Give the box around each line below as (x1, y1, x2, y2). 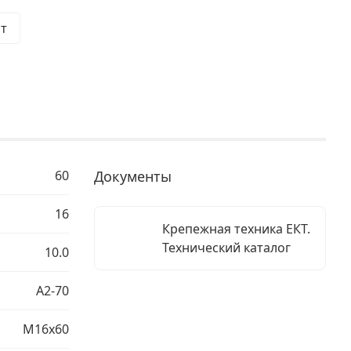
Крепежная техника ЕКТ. (161, 220, 310, 237)
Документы (94, 167, 172, 186)
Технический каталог (161, 239, 291, 256)
